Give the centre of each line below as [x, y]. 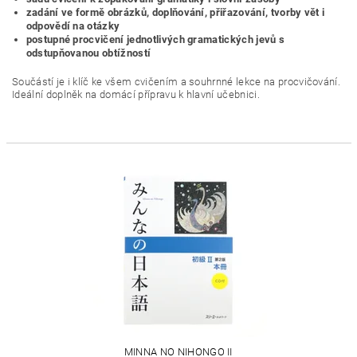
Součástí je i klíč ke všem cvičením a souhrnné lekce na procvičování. [177, 82]
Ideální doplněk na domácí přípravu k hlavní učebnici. [136, 94]
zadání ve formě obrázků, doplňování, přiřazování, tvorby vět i [175, 12]
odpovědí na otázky [73, 26]
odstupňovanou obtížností [88, 53]
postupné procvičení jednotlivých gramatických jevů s [155, 39]
